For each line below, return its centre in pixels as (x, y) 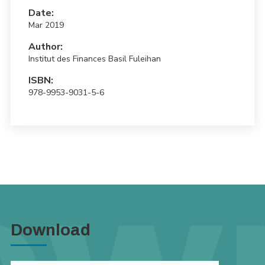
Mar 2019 (46, 25)
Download (50, 230)
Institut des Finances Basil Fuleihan (94, 59)
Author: (45, 47)
